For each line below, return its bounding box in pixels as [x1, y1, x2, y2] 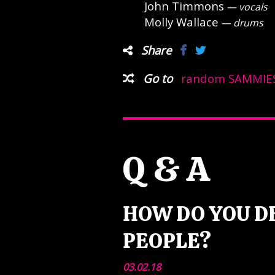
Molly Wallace [144, 14, 219, 29]
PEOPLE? [122, 227, 211, 254]
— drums [218, 16, 263, 29]
